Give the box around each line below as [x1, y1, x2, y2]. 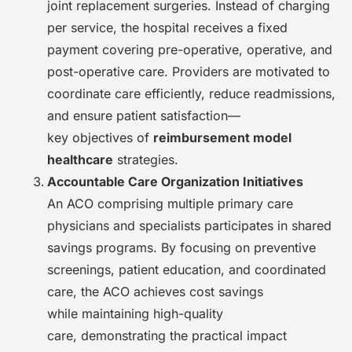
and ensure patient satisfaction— [47, 108, 240, 124]
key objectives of [47, 130, 153, 146]
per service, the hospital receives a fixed [47, 20, 288, 36]
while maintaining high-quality [47, 306, 223, 322]
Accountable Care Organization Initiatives [47, 174, 303, 190]
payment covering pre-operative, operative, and [47, 42, 332, 58]
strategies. [113, 152, 178, 168]
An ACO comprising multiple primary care [47, 196, 293, 212]
